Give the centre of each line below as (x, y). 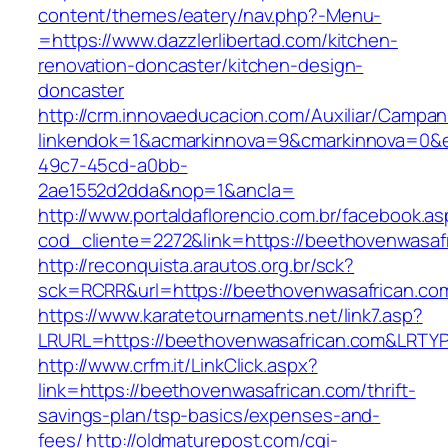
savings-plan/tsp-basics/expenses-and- (209, 415)
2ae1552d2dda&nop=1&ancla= (166, 190)
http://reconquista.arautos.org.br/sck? (196, 265)
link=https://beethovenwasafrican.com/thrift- (227, 390)
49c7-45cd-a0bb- (113, 165)
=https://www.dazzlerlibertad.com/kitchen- (218, 40)
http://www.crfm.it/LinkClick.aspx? (178, 365)
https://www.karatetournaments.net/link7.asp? (230, 315)
